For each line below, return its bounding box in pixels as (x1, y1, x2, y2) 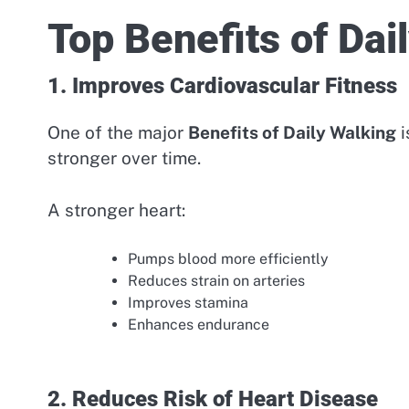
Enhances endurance (128, 316, 269, 334)
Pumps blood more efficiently (128, 250, 329, 268)
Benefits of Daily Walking (188, 122, 396, 143)
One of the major (47, 122, 188, 143)
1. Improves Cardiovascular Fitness (47, 73, 397, 100)
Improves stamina (128, 294, 248, 312)
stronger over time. (47, 148, 201, 169)
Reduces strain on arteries (128, 272, 305, 290)
